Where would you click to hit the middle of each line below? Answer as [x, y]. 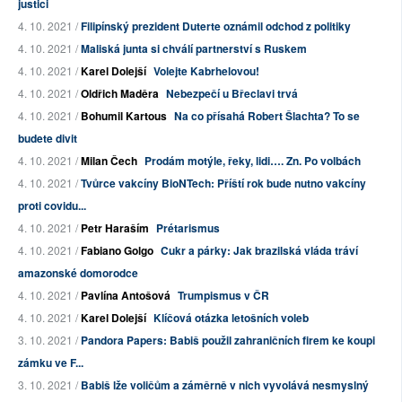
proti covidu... [52, 206]
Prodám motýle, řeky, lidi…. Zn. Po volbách [253, 161]
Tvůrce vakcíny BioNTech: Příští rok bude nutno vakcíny [223, 184]
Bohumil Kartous [124, 116]
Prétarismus [188, 228]
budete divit [48, 139]
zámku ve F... [51, 363]
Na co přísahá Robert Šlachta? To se [267, 116]
